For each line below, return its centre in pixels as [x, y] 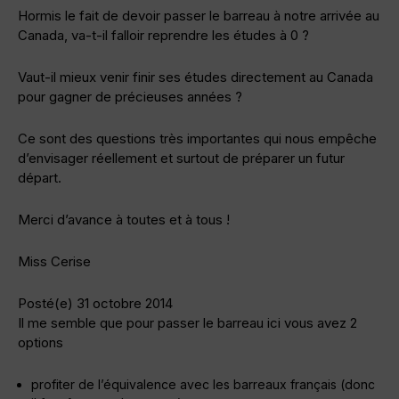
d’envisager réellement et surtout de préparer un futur [181, 159]
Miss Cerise [54, 262]
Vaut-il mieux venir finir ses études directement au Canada [195, 77]
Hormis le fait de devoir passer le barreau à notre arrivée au [199, 16]
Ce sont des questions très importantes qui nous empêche [197, 139]
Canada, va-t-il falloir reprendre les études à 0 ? [163, 36]
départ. [40, 178]
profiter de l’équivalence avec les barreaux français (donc [203, 385]
